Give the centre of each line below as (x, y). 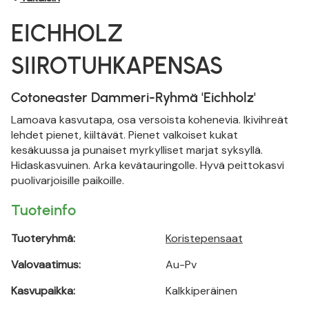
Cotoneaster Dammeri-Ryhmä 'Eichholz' (133, 98)
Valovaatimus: (46, 265)
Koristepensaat (204, 239)
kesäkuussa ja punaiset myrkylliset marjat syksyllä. (137, 150)
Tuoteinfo (43, 210)
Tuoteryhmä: (43, 239)
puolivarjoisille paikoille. (68, 181)
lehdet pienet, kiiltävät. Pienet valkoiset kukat (124, 135)
